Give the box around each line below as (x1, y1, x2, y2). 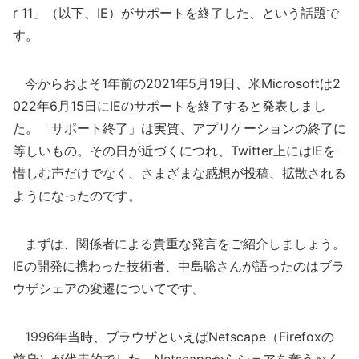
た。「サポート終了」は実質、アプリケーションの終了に (13, 120, 346, 136)
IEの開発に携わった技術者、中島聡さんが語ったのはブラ (13, 258, 345, 274)
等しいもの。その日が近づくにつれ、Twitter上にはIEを (13, 143, 336, 159)
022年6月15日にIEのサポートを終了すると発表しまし (13, 98, 326, 114)
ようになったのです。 (13, 188, 141, 204)
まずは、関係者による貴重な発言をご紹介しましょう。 (13, 236, 345, 252)
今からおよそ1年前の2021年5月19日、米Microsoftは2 (13, 75, 341, 91)
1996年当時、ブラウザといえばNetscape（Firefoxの (13, 329, 334, 345)
